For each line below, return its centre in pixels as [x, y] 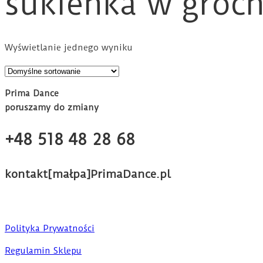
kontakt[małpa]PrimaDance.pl [88, 174]
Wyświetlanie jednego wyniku [69, 48]
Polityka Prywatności [50, 229]
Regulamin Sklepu [43, 251]
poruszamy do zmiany [52, 107]
